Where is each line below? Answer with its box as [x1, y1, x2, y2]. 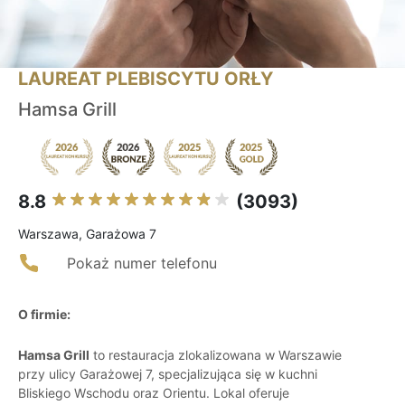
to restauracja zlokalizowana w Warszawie [89, 347, 342, 363]
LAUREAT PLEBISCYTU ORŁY [18, 68, 273, 90]
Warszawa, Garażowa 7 [18, 226, 156, 242]
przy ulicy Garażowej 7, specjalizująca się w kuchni [18, 366, 317, 382]
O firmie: [18, 306, 71, 323]
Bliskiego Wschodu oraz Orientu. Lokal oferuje [18, 385, 289, 401]
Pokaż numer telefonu [67, 254, 217, 273]
